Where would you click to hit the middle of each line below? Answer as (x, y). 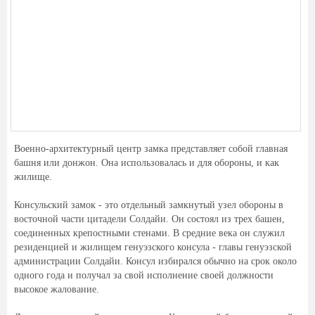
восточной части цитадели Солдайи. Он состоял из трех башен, (149, 219)
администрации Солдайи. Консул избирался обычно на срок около (155, 261)
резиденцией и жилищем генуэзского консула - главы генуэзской (153, 247)
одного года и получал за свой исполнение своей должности (144, 275)
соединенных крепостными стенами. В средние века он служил (149, 233)
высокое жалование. (57, 289)
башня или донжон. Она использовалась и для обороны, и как (147, 163)
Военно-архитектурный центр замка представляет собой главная (151, 149)
